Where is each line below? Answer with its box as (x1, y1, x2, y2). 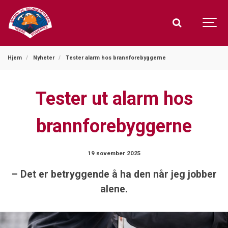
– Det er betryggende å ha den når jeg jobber (11, 168, 217, 180)
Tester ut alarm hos (35, 88, 193, 109)
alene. (100, 183, 128, 195)
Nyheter (33, 54, 55, 61)
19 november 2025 (87, 150, 141, 157)
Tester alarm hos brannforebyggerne (66, 54, 166, 61)
